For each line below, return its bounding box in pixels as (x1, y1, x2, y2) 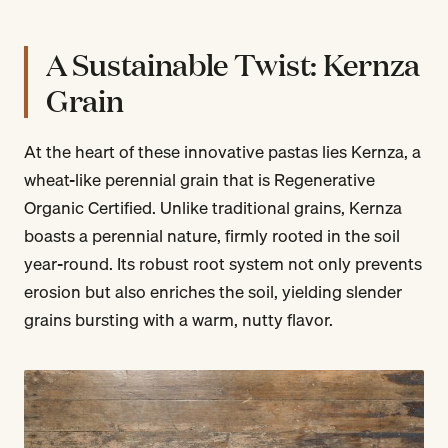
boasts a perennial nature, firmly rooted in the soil (24, 222, 400, 250)
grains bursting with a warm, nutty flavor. (24, 306, 333, 334)
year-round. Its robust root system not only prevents (24, 250, 422, 278)
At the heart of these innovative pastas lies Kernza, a (24, 138, 421, 166)
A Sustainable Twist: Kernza (46, 43, 420, 85)
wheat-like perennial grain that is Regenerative (24, 166, 375, 194)
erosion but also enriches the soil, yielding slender (24, 278, 402, 306)
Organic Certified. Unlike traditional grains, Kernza (24, 194, 402, 222)
